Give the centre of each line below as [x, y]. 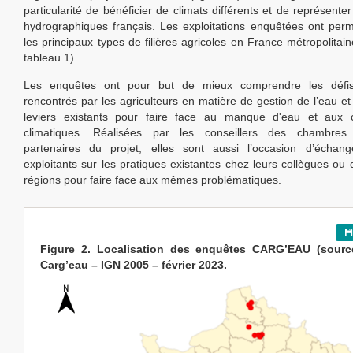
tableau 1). [50, 58]
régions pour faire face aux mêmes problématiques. [152, 180]
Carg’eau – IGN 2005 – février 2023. [134, 265]
